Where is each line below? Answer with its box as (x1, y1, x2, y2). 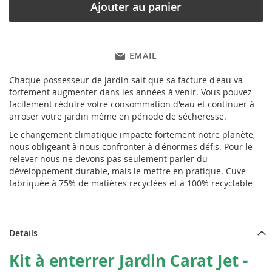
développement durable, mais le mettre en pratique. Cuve (9, 165, 246, 177)
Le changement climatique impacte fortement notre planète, (9, 128, 255, 140)
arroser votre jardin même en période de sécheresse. (9, 110, 226, 122)
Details (9, 226, 38, 239)
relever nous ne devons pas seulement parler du (9, 152, 208, 165)
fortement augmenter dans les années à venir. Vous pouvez (9, 86, 252, 98)
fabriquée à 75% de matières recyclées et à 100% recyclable (9, 177, 253, 189)
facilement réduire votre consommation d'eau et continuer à (9, 98, 254, 110)
